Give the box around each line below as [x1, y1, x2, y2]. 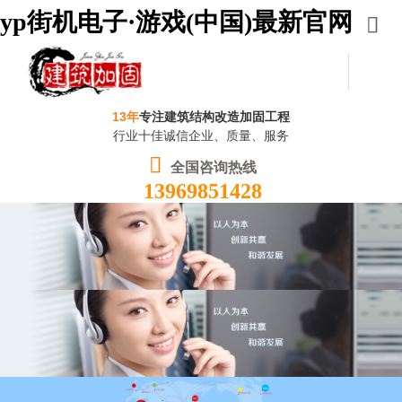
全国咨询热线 [170, 160, 257, 175]
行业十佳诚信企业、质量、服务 [112, 128, 289, 143]
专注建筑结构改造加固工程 [138, 109, 290, 124]
